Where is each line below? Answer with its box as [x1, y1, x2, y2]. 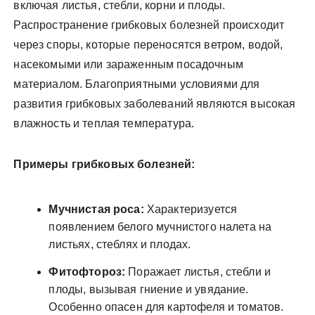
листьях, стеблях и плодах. [49, 238, 191, 250]
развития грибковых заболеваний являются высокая [13, 97, 296, 110]
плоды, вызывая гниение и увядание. [49, 283, 249, 295]
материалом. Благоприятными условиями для [13, 77, 260, 90]
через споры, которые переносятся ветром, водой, [13, 38, 283, 51]
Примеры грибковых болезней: [13, 157, 195, 170]
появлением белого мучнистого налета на [49, 220, 272, 233]
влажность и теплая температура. [13, 117, 195, 129]
